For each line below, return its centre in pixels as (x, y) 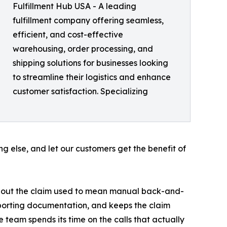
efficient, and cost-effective (68, 34)
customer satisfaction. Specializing (80, 91)
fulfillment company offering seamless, (88, 20)
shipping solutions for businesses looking (90, 63)
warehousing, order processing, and (83, 48)
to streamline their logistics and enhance (92, 77)
